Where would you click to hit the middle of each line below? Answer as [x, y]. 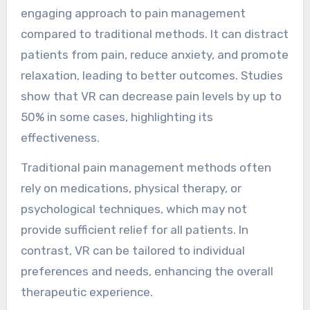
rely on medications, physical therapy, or [131, 188]
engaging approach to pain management [133, 13]
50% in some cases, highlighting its [117, 117]
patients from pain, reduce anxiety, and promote [154, 54]
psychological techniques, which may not [134, 209]
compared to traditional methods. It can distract [154, 34]
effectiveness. [60, 137]
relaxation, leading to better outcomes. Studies [152, 75]
